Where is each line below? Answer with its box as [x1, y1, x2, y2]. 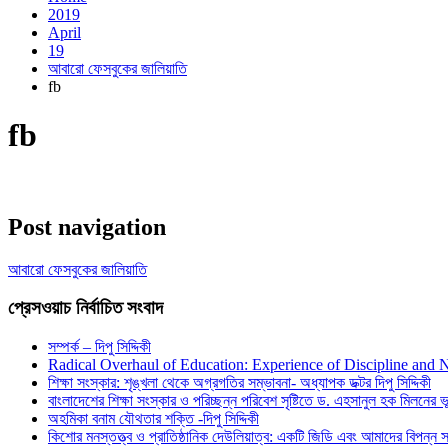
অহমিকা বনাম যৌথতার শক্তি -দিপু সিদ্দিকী [48, 410, 259, 428]
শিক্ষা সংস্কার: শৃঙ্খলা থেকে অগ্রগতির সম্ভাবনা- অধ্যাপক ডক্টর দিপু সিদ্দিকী [48, 374, 431, 392]
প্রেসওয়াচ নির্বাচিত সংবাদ [8, 297, 163, 319]
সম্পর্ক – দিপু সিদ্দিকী [48, 338, 151, 356]
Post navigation [8, 213, 166, 240]
